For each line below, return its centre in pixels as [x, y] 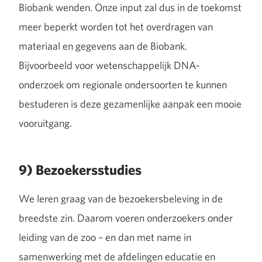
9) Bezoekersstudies [80, 170]
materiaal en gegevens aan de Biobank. [103, 46]
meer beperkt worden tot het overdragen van [116, 26]
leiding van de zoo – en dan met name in [105, 237]
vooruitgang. [45, 123]
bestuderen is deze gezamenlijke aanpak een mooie [130, 104]
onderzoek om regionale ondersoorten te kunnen [123, 84]
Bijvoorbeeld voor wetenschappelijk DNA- [109, 65]
